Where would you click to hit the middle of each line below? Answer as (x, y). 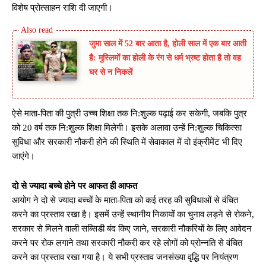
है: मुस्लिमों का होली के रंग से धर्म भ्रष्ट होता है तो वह (165, 58)
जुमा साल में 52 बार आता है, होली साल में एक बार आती (168, 44)
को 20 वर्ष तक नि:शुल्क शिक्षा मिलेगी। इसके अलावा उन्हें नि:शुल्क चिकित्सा (127, 128)
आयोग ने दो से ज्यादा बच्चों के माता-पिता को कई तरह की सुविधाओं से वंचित (125, 200)
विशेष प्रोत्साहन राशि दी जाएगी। (62, 8)
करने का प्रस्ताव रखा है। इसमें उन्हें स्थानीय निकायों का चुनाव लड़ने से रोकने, (133, 215)
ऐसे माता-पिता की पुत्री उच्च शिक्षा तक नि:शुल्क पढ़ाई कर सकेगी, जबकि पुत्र (129, 114)
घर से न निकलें (111, 72)
